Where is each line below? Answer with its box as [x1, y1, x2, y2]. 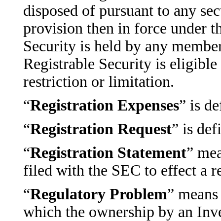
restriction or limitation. [23, 73, 174, 90]
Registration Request [30, 120, 172, 138]
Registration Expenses [30, 97, 179, 114]
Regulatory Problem [30, 185, 167, 203]
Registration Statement [30, 144, 186, 161]
